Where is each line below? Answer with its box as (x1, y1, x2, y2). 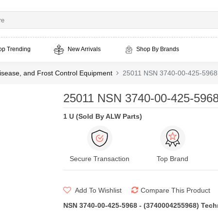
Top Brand (157, 155, 188, 163)
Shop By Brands (136, 46, 179, 53)
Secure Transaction (70, 155, 129, 163)
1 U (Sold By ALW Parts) (63, 112, 142, 120)
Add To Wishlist (73, 186, 122, 194)
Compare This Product (140, 186, 210, 194)
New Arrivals (66, 46, 101, 53)
